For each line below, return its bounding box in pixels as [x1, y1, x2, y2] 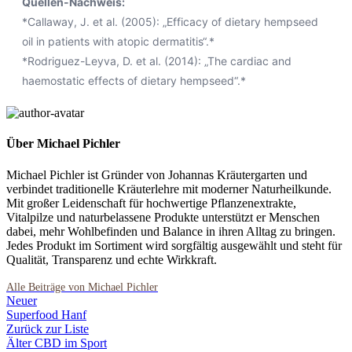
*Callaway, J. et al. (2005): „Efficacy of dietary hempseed [22, 15, 318, 29]
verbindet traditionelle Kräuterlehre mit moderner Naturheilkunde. [6, 181, 332, 196]
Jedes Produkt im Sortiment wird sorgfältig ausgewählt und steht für [6, 238, 342, 252]
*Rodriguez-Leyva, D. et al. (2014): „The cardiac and [22, 54, 291, 68]
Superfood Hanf [6, 307, 86, 321]
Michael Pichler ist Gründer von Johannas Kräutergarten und [6, 167, 307, 181]
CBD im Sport [35, 335, 107, 350]
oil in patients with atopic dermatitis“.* [22, 35, 214, 49]
